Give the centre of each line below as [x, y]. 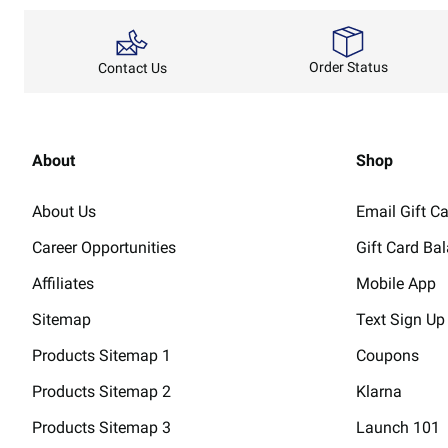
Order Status [348, 67]
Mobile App [396, 283]
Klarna [379, 391]
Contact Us [132, 67]
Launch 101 [400, 427]
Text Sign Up [400, 319]
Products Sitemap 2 [101, 391]
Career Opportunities [104, 247]
